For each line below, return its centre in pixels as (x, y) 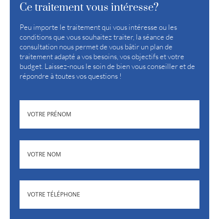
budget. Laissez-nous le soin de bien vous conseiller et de (107, 66)
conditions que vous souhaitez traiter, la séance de (97, 36)
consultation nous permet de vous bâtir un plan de (96, 46)
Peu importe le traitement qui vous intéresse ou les (98, 27)
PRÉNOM (32, 104)
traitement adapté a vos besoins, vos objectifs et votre (102, 56)
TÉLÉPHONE (37, 184)
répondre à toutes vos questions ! (71, 76)
